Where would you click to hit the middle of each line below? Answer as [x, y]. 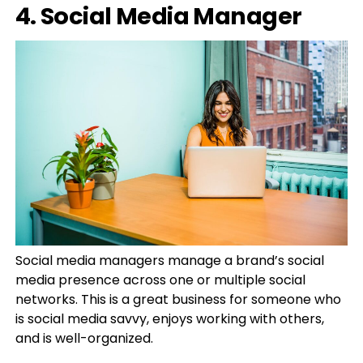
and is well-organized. [84, 339]
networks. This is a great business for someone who [178, 300]
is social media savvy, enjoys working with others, [169, 319]
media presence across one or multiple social [160, 280]
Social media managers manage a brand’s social [169, 261]
